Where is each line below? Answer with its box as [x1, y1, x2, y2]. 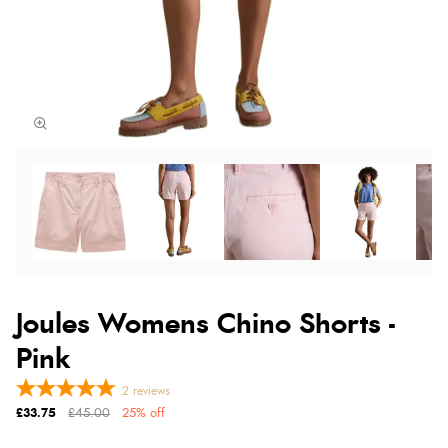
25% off [122, 406, 165, 420]
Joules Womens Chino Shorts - [16, 310, 395, 339]
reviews [133, 384, 170, 397]
